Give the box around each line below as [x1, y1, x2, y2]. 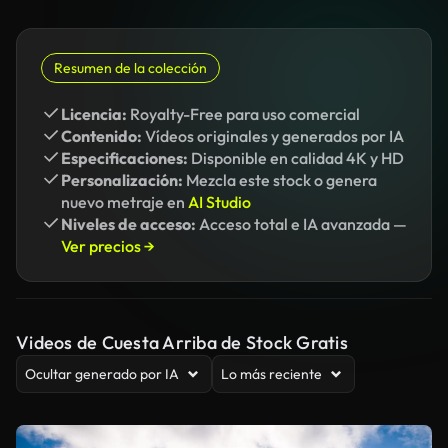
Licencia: [61, 104, 127, 124]
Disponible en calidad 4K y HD [188, 148, 404, 168]
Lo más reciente [221, 365, 322, 383]
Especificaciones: [61, 148, 188, 168]
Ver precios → [61, 236, 155, 256]
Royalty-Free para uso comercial [127, 104, 360, 124]
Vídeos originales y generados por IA [142, 126, 404, 146]
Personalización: [61, 170, 183, 190]
